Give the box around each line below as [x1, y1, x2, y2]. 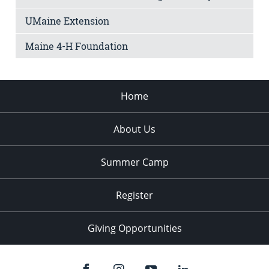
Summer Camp [100, 156, 169, 169]
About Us [113, 122, 156, 136]
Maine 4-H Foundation [25, 40, 128, 53]
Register [116, 189, 153, 202]
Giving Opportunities [87, 222, 182, 235]
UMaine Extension [25, 14, 109, 28]
